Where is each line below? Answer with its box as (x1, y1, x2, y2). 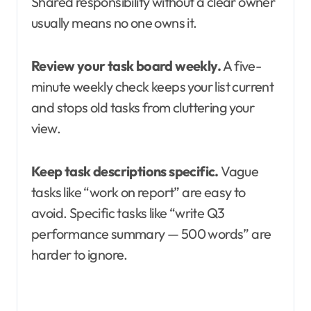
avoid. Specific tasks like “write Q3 (31, 204, 225, 222)
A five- (221, 57, 262, 75)
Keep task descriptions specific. (31, 162, 219, 180)
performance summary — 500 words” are (31, 225, 271, 243)
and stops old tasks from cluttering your (31, 99, 254, 117)
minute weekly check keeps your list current (31, 78, 274, 96)
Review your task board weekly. (31, 57, 221, 75)
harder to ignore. (31, 246, 128, 264)
